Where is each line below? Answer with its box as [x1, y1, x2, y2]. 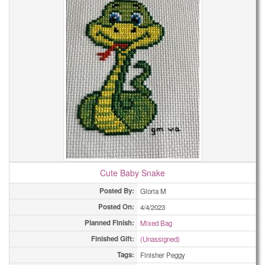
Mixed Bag [140, 218, 172, 228]
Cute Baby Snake [100, 167, 165, 179]
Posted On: [98, 202, 134, 212]
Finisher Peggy [140, 250, 185, 260]
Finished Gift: [91, 234, 134, 244]
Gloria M [140, 186, 166, 196]
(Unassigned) [140, 234, 180, 244]
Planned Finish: [85, 218, 134, 228]
